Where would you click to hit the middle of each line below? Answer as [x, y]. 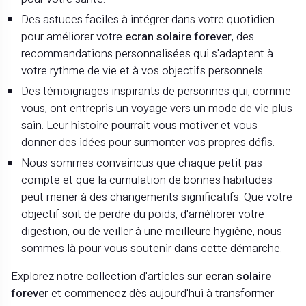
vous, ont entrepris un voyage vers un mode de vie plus [157, 108]
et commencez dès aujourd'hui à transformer [162, 294]
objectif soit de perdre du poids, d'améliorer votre [143, 214]
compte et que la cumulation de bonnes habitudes [147, 180]
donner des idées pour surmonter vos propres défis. [148, 142]
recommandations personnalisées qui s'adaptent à [148, 54]
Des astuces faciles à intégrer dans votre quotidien [148, 19]
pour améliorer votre [73, 37]
